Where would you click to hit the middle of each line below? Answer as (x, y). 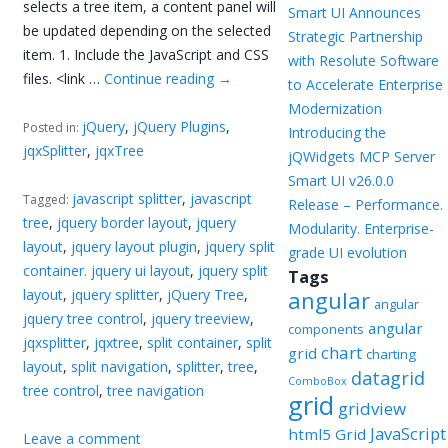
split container (193, 342)
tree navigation (156, 390)
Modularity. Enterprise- (360, 228)
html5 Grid (326, 434)
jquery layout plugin (134, 246)
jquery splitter (115, 294)
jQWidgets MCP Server (361, 156)
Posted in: (53, 127)
